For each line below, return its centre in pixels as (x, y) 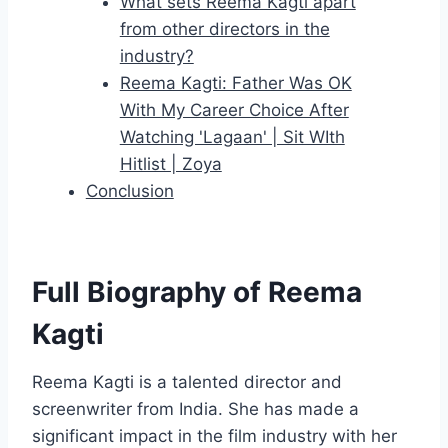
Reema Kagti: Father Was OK (235, 83)
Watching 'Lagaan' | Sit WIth (232, 137)
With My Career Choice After (234, 110)
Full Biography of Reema (197, 292)
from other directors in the (224, 29)
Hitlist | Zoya (170, 164)
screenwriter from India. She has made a (195, 409)
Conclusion (129, 191)
